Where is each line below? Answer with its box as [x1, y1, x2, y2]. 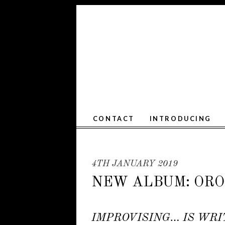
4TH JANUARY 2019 [91, 160, 178, 168]
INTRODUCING [149, 115, 211, 123]
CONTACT [92, 115, 135, 123]
